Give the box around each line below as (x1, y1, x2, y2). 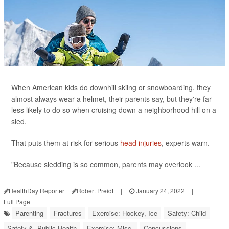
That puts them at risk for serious (11, 138, 120, 148)
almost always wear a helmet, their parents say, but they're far (11, 94, 212, 104)
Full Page (4, 197, 30, 206)
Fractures (54, 208, 82, 218)
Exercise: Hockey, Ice (92, 208, 157, 218)
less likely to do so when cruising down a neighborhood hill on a (11, 105, 216, 115)
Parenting (15, 208, 43, 218)
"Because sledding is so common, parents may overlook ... (11, 159, 200, 169)
